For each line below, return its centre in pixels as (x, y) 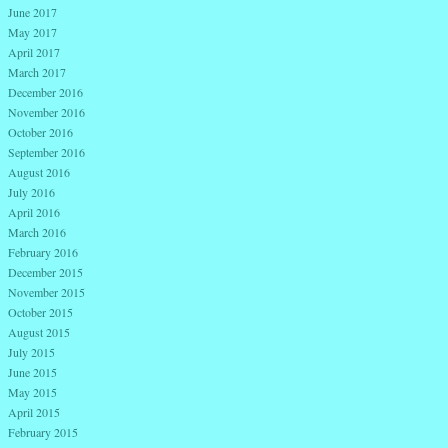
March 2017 (37, 72)
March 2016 (37, 232)
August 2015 (39, 332)
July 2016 (31, 192)
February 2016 (43, 252)
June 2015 (32, 372)
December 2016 (45, 92)
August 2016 (39, 172)
